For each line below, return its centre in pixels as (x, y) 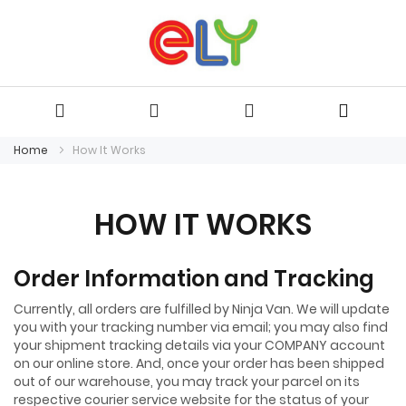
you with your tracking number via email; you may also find (201, 327)
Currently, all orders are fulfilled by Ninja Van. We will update (202, 309)
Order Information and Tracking (194, 278)
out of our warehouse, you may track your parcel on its (187, 381)
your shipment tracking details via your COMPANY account (199, 345)
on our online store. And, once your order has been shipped (199, 363)
